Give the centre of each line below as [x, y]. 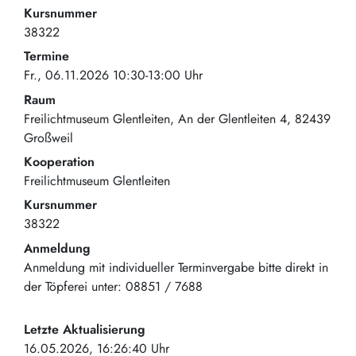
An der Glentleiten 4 [232, 118]
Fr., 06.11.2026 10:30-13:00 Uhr [113, 75]
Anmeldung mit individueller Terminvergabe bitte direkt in [176, 267]
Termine [46, 56]
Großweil [48, 137]
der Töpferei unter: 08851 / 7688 [113, 286]
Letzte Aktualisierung [85, 329]
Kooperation [59, 161]
